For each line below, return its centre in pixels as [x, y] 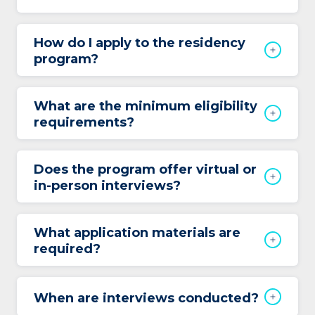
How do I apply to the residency [140, 43]
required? [67, 249]
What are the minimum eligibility [146, 106]
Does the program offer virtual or [145, 169]
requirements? [84, 122]
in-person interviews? [107, 186]
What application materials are [137, 233]
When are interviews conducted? [146, 298]
